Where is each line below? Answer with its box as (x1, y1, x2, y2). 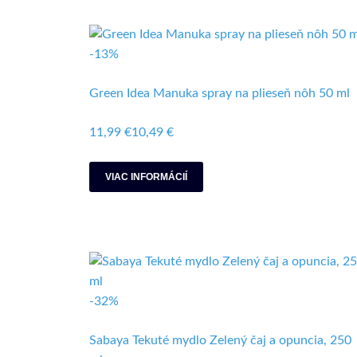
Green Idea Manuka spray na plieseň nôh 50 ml (89, 87, 350, 100)
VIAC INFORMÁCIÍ (105, 171, 187, 182)
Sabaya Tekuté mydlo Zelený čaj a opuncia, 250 (89, 334, 351, 347)
